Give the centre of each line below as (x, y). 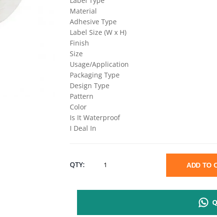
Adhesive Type (93, 21)
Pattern (82, 96)
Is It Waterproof (95, 117)
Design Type (90, 85)
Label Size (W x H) (98, 32)
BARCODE (119, 186)
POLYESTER (122, 164)
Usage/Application (100, 64)
